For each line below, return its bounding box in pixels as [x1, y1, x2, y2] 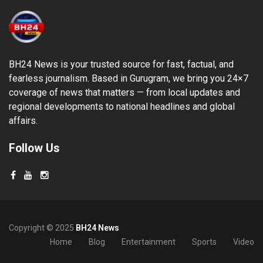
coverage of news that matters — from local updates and [9, 87, 240, 99]
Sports [192, 237, 217, 247]
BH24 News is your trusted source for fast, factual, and [9, 59, 234, 70]
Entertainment [122, 237, 176, 247]
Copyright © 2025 [9, 223, 76, 233]
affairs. [9, 115, 38, 127]
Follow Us [9, 141, 60, 156]
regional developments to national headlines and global [9, 101, 235, 113]
